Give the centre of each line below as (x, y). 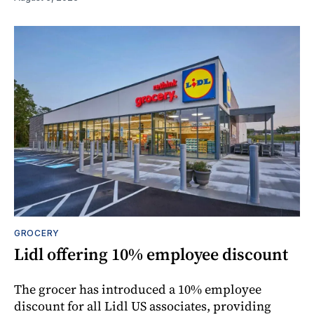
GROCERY (37, 233)
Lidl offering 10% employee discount (151, 254)
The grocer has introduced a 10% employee (138, 289)
